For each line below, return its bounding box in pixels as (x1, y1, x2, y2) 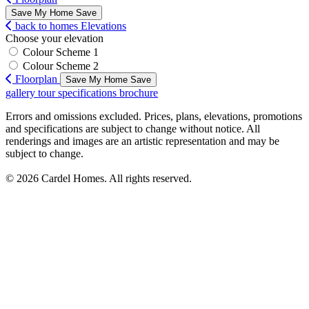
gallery (6, 87, 35, 99)
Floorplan (15, 73, 57, 86)
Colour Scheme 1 (23, 46, 99, 59)
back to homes (15, 20, 78, 32)
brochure (119, 87, 158, 99)
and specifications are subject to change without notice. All (6, 123, 260, 135)
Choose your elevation (6, 32, 103, 45)
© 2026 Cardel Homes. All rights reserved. (6, 172, 192, 185)
